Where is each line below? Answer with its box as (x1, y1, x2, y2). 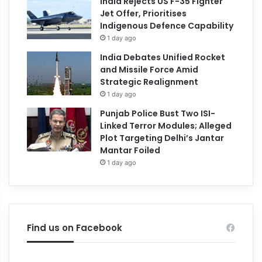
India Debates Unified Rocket (100, 51, 226, 63)
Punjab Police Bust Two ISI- (100, 107, 216, 119)
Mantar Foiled (100, 144, 161, 156)
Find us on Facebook (27, 221, 123, 234)
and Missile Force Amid (100, 63, 199, 75)
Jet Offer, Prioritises (100, 7, 187, 19)
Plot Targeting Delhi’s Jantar (100, 132, 225, 144)
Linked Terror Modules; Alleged (100, 119, 232, 132)
